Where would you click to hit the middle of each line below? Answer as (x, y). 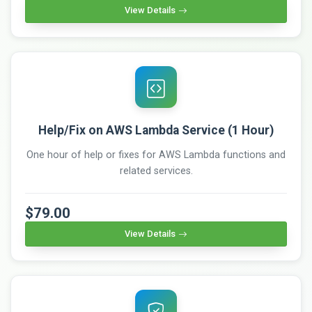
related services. (156, 171)
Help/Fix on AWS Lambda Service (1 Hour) (156, 131)
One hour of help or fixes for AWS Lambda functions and (156, 155)
